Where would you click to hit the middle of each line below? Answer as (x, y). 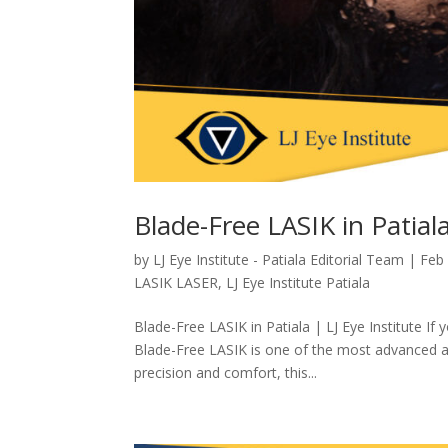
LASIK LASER (176, 282)
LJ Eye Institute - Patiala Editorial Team (279, 259)
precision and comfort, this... (226, 372)
